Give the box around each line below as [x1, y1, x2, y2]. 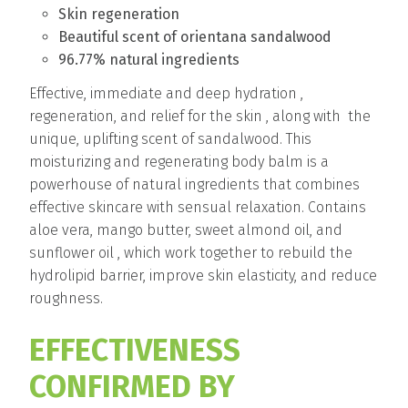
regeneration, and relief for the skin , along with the [29, 107, 371, 126]
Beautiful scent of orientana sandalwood [58, 27, 331, 46]
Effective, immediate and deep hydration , [29, 85, 303, 103]
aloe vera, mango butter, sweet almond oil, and [29, 221, 342, 240]
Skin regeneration [58, 5, 179, 23]
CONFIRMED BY [29, 368, 235, 406]
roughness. [29, 290, 103, 308]
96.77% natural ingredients [58, 50, 240, 68]
